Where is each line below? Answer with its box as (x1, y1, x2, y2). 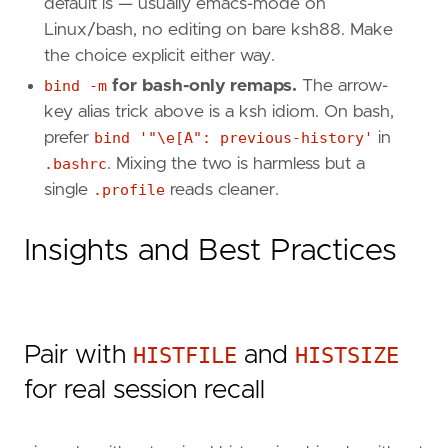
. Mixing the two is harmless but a (107, 154, 365, 173)
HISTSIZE (295, 341, 399, 368)
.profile (93, 180, 165, 199)
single (44, 180, 93, 199)
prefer (44, 128, 94, 147)
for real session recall (24, 376, 265, 403)
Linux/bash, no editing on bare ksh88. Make (44, 20, 393, 39)
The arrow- (297, 76, 388, 95)
